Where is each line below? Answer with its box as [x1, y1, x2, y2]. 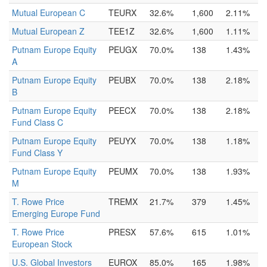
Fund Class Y [12, 147, 63, 159]
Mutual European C [12, 7, 85, 18]
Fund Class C [12, 116, 63, 128]
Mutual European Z [12, 25, 85, 37]
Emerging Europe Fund [12, 207, 100, 219]
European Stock [12, 238, 72, 250]
